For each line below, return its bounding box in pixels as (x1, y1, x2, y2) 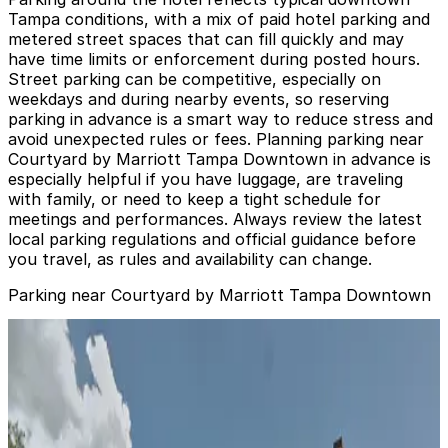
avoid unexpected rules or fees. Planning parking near (8, 129, 424, 150)
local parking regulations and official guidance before (8, 229, 416, 250)
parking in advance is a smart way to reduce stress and (8, 109, 433, 130)
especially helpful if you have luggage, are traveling (8, 169, 403, 190)
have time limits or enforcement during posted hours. (8, 49, 420, 70)
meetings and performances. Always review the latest (8, 209, 422, 230)
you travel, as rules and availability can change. (8, 249, 372, 270)
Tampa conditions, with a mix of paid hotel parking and (8, 9, 430, 30)
